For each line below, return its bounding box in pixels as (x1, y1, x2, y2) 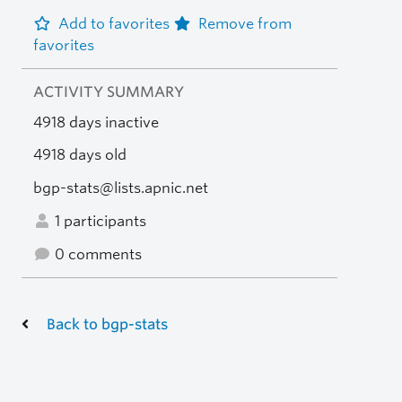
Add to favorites (57, 14, 173, 32)
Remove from (197, 14, 292, 32)
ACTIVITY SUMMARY (32, 83, 184, 100)
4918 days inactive (32, 113, 159, 131)
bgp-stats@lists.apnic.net (32, 179, 208, 197)
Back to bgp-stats (47, 315, 168, 333)
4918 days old (32, 146, 127, 164)
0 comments (50, 245, 142, 263)
